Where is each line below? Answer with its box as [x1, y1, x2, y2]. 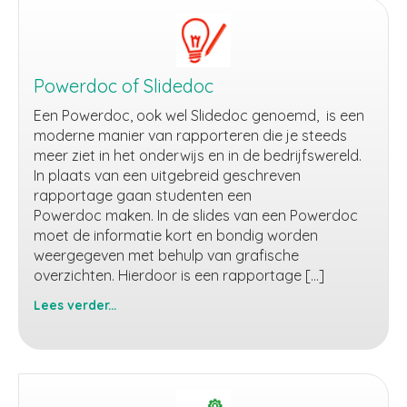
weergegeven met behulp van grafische [34, 246, 299, 264]
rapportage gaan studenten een [34, 186, 252, 204]
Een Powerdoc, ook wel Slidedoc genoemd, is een [34, 106, 364, 124]
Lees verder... [34, 297, 116, 313]
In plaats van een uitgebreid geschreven [34, 166, 301, 184]
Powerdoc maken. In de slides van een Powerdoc [34, 206, 358, 224]
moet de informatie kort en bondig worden [34, 226, 318, 244]
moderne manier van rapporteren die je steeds [34, 126, 347, 144]
